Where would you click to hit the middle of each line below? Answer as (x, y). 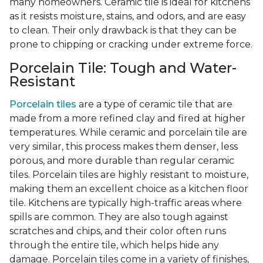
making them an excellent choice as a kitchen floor (129, 189)
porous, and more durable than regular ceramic (122, 161)
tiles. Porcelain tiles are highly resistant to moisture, (129, 175)
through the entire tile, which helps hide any (114, 245)
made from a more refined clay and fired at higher (127, 119)
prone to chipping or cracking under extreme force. (131, 45)
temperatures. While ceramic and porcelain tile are (128, 133)
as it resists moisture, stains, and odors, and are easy (128, 16)
